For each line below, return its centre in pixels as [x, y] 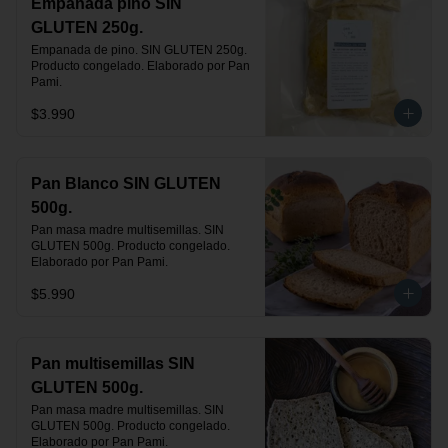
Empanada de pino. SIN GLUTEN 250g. [139, 50]
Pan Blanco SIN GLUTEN [126, 183]
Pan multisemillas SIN [113, 363]
